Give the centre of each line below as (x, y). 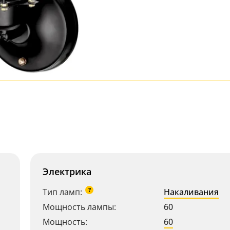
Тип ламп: (62, 192)
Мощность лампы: (79, 207)
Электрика (67, 171)
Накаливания (191, 192)
